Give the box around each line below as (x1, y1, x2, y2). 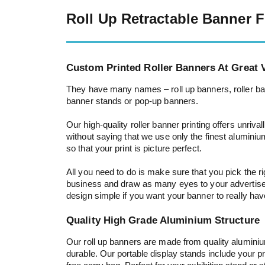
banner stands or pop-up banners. (66, 96, 199, 106)
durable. (66, 248, 100, 258)
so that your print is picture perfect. (66, 143, 202, 153)
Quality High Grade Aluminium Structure (66, 215, 260, 226)
